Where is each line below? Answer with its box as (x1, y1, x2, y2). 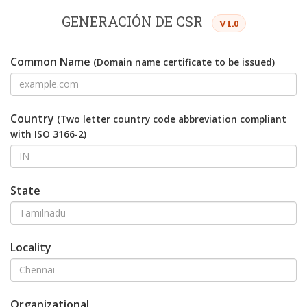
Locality (10, 239, 51, 255)
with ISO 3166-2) (10, 127, 86, 140)
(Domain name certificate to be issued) (93, 55, 275, 69)
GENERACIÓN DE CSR (61, 12, 206, 30)
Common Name (10, 53, 93, 69)
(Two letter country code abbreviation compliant (57, 112, 286, 125)
